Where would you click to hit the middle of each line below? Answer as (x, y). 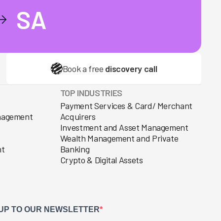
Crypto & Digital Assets (101, 160)
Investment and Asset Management (124, 127)
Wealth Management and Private (119, 138)
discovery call (131, 68)
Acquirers (78, 116)
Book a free (84, 68)
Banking (75, 149)
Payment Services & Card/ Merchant (126, 105)
